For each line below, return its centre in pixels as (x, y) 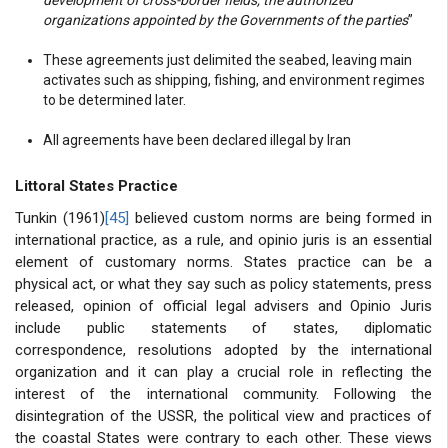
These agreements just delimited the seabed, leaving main (227, 59)
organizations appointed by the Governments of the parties (225, 19)
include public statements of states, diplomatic (223, 327)
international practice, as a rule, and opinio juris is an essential (223, 239)
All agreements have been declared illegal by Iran (198, 139)
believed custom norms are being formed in (280, 217)
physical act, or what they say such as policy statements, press (223, 283)
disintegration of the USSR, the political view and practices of (223, 415)
